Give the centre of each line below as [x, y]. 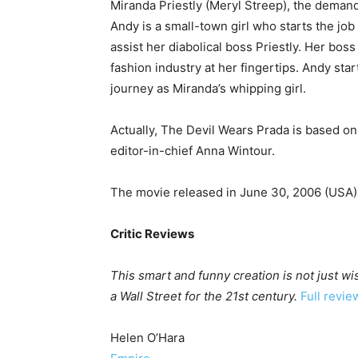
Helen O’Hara [147, 338]
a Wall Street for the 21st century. [204, 296]
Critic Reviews [152, 234]
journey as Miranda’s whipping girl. [208, 89]
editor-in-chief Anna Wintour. [193, 151]
